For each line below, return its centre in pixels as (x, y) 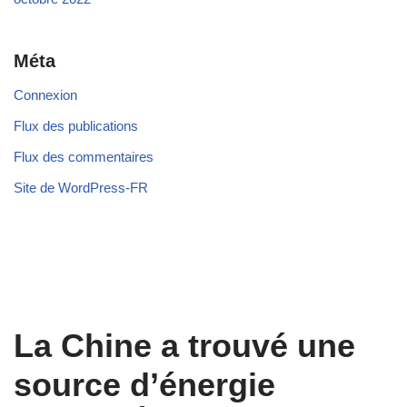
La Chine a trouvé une (184, 346)
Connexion (45, 95)
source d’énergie (144, 385)
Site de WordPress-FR (81, 188)
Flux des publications (76, 126)
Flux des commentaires (84, 157)
